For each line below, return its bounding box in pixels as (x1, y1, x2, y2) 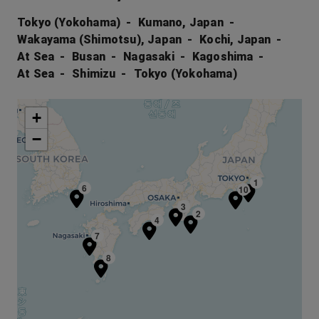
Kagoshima (192, 50, 253, 63)
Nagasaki (123, 50, 174, 63)
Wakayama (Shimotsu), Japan (17, 33, 182, 46)
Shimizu (72, 67, 116, 80)
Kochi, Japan (199, 33, 271, 46)
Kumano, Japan (138, 16, 224, 29)
